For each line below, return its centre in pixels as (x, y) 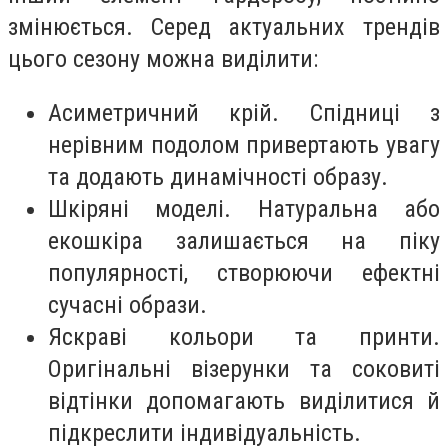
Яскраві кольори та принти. (244, 336)
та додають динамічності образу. (218, 176)
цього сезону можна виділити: (163, 59)
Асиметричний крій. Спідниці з (244, 112)
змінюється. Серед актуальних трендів (224, 27)
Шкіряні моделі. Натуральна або (244, 208)
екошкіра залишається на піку (244, 240)
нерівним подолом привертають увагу (244, 144)
